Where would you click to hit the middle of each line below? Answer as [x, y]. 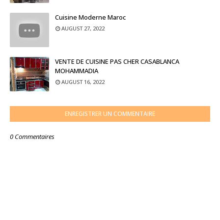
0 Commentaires [32, 137]
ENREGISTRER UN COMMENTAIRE [110, 114]
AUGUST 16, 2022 [83, 82]
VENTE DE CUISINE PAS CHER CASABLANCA [117, 61]
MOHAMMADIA [77, 71]
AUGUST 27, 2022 [83, 28]
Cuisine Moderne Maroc [90, 17]
